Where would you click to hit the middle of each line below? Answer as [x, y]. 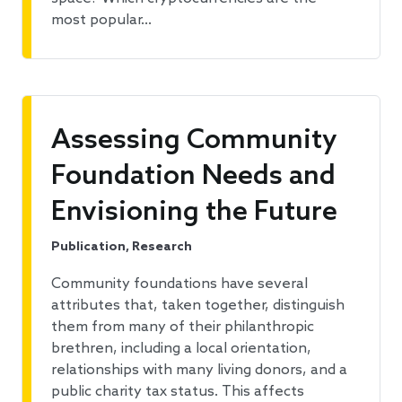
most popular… [101, 21]
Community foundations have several [179, 284]
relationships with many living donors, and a [199, 371]
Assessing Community [194, 141]
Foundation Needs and [193, 177]
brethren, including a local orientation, [181, 349]
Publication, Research [122, 248]
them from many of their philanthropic [183, 328]
